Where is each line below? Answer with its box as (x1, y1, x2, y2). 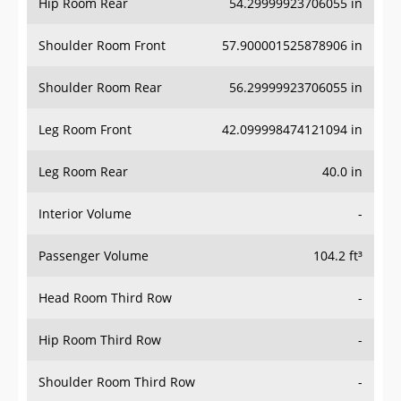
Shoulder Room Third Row (38, 373, 195, 391)
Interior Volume (38, 205, 132, 223)
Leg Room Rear (38, 163, 128, 181)
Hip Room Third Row (38, 331, 161, 349)
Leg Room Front (38, 121, 132, 139)
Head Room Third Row (38, 289, 172, 307)
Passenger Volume (38, 247, 149, 265)
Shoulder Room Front (38, 37, 166, 55)
